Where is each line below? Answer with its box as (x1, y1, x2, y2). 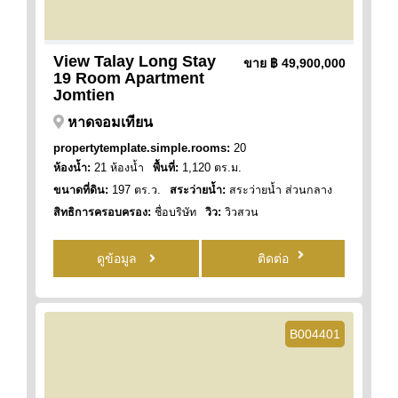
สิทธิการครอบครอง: (53, 205, 151, 219)
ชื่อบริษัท (151, 205, 196, 219)
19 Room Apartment (53, 68, 204, 87)
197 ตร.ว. (108, 183, 161, 196)
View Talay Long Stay (53, 52, 216, 70)
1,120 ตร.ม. (179, 161, 242, 174)
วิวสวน (221, 205, 259, 219)
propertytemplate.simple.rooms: (53, 141, 230, 155)
